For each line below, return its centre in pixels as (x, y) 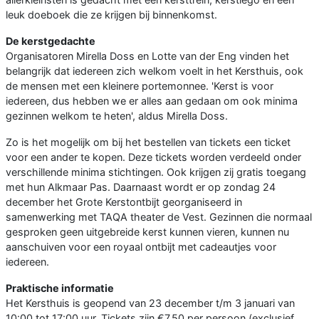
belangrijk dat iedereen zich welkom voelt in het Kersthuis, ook (155, 71)
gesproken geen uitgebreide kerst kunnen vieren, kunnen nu (147, 232)
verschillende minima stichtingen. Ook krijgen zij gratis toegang (156, 172)
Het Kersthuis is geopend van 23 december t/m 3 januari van (150, 303)
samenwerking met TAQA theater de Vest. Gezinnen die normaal (159, 217)
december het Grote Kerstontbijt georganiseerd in (124, 202)
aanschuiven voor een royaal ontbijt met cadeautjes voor (141, 247)
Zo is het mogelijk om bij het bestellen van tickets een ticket (148, 142)
